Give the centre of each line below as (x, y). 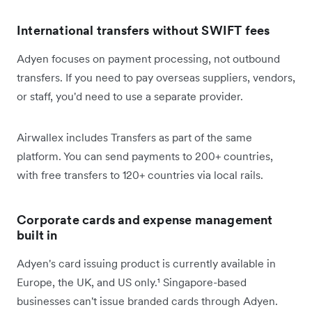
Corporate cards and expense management (145, 220)
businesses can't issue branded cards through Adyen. (147, 301)
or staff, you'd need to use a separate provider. (130, 96)
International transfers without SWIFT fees (143, 31)
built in (37, 235)
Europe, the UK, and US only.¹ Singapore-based (132, 282)
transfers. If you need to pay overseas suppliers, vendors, (156, 78)
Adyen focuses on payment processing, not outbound (148, 59)
